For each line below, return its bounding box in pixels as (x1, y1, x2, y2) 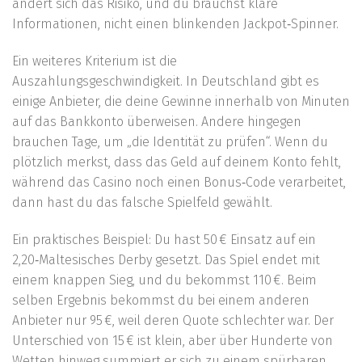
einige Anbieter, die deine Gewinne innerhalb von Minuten (12, 93, 350, 109)
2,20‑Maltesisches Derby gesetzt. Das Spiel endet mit (12, 251, 320, 267)
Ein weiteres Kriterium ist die (12, 53, 177, 69)
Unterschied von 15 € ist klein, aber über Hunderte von (12, 332, 333, 348)
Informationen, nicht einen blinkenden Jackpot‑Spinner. (12, 15, 339, 32)
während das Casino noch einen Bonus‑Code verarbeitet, (12, 174, 346, 190)
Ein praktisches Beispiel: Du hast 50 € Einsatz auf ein (12, 231, 316, 247)
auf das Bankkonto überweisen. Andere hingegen (12, 113, 301, 129)
